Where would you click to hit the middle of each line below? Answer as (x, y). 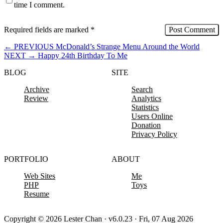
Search (142, 89)
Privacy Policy (154, 134)
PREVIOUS (34, 46)
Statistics (145, 107)
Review (36, 98)
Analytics (146, 98)
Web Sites (40, 176)
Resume (37, 194)
